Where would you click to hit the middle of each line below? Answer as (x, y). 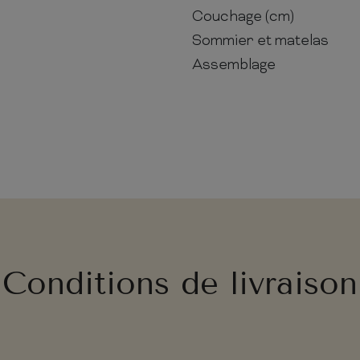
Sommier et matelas (260, 41)
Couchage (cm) (243, 17)
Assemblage (234, 65)
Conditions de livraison (180, 283)
